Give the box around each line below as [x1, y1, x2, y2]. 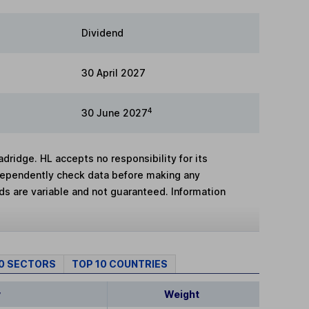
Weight [164, 288, 200, 301]
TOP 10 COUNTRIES [72, 258, 168, 270]
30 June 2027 [81, 107, 148, 119]
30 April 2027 [81, 67, 146, 79]
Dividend [81, 27, 123, 39]
